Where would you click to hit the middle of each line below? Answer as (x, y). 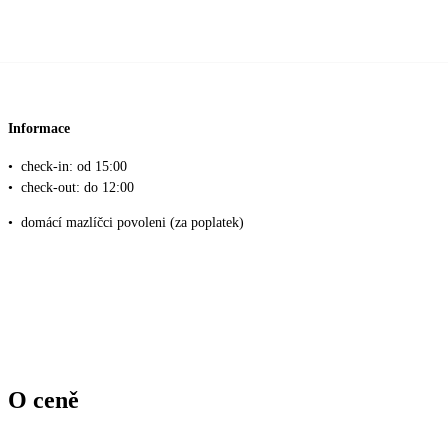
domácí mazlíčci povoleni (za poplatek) (132, 222)
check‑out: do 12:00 (77, 187)
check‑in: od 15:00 (74, 166)
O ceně (43, 399)
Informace (39, 129)
